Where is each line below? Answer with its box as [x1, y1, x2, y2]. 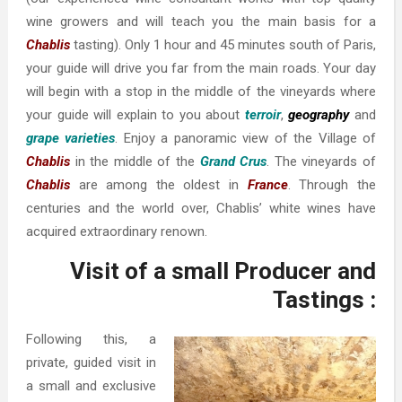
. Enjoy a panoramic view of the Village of [115, 130, 377, 147]
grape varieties [25, 130, 116, 147]
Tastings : [273, 286, 377, 314]
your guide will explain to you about [25, 107, 245, 124]
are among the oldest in [69, 177, 248, 194]
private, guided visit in [25, 354, 157, 371]
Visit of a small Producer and [70, 258, 377, 285]
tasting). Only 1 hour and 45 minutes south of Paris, [69, 37, 377, 54]
